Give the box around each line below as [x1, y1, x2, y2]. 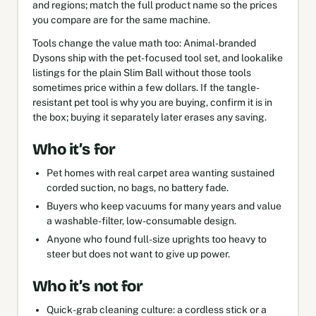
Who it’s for [32, 140, 116, 159]
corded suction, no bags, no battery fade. [46, 181, 229, 193]
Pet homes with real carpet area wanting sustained [46, 166, 274, 178]
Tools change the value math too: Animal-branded [32, 37, 256, 49]
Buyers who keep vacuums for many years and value [46, 200, 281, 212]
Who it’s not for [32, 276, 143, 296]
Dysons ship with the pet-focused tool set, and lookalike [32, 51, 283, 63]
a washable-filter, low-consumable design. [46, 214, 236, 226]
